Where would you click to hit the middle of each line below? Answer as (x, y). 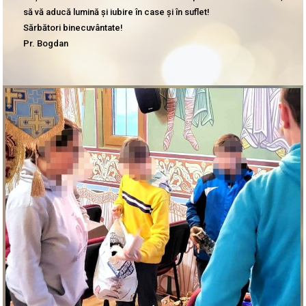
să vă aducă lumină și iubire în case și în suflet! (116, 12)
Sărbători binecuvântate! (73, 27)
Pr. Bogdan (46, 43)
